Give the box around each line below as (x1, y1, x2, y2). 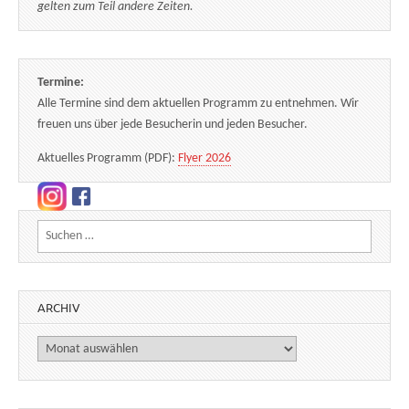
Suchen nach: (37, 224, 105, 238)
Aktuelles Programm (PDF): (37, 152, 178, 166)
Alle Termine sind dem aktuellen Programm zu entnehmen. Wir (37, 97, 359, 111)
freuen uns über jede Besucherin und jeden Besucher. (37, 118, 308, 132)
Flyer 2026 (178, 152, 231, 166)
